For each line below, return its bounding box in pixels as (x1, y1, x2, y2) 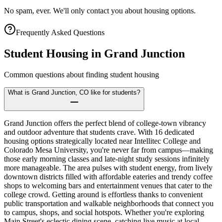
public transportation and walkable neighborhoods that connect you (4, 199, 214, 208)
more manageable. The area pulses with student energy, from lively (4, 164, 213, 172)
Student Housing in (4, 47, 104, 60)
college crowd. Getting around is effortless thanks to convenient (4, 190, 203, 199)
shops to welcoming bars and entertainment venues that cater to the (4, 181, 212, 190)
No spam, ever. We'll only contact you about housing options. (4, 6, 196, 15)
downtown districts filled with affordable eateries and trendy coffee (4, 172, 213, 181)
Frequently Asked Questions (16, 28, 105, 37)
